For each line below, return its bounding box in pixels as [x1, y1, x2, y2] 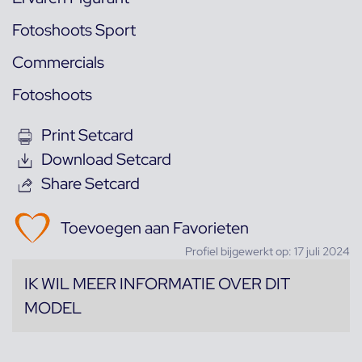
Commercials [12, 52, 104, 74]
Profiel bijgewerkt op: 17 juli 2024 [185, 244, 350, 259]
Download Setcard [41, 149, 171, 170]
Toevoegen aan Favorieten [61, 217, 249, 239]
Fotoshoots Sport [12, 19, 136, 41]
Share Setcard [41, 173, 140, 195]
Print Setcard [41, 124, 133, 146]
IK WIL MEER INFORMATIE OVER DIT [24, 273, 290, 295]
